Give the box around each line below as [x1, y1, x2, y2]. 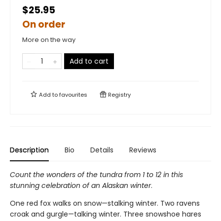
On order [22, 18, 65, 31]
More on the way [22, 35, 75, 44]
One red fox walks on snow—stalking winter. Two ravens [10, 198, 200, 208]
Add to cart [70, 56, 109, 66]
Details [90, 145, 113, 155]
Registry [107, 91, 131, 99]
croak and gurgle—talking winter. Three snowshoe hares [10, 209, 201, 219]
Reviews [129, 145, 156, 155]
